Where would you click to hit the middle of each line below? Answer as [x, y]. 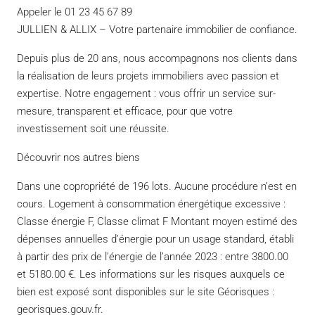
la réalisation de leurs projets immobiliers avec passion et [148, 76]
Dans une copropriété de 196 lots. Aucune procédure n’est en [157, 186]
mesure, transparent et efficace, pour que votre [125, 111]
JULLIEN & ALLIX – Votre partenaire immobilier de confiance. [157, 29]
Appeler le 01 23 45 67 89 [75, 12]
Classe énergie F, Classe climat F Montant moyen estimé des [157, 221]
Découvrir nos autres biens [78, 157]
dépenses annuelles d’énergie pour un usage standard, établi [155, 239]
